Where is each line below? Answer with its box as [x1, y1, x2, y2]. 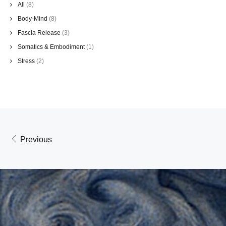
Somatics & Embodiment [18, 43, 85, 51]
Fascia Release [18, 29, 61, 37]
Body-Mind [18, 15, 47, 23]
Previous [18, 135, 52, 144]
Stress [18, 58, 35, 65]
